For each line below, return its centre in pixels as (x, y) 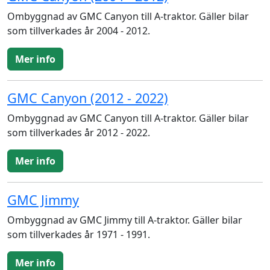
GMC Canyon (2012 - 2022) (88, 98)
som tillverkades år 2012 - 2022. (79, 133)
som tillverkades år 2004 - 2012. (79, 31)
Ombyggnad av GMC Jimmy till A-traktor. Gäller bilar (125, 220)
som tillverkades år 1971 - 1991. (79, 234)
